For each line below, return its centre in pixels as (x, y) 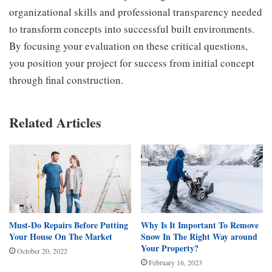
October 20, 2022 (42, 251)
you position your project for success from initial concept (132, 63)
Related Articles (55, 122)
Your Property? (170, 248)
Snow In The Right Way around (199, 237)
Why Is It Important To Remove (200, 225)
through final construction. (66, 80)
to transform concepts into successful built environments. (132, 29)
